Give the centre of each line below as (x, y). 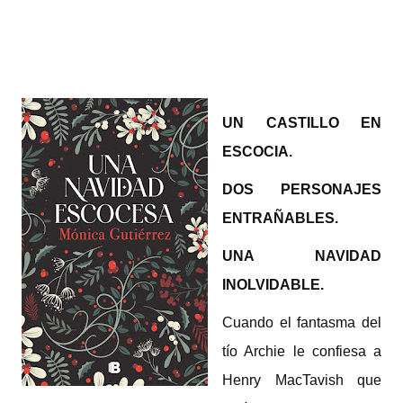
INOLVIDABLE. (273, 285)
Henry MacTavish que (302, 380)
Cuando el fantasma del (302, 322)
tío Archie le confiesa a (302, 351)
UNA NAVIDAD (302, 256)
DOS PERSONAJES (302, 189)
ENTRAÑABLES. (280, 218)
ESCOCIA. (257, 152)
